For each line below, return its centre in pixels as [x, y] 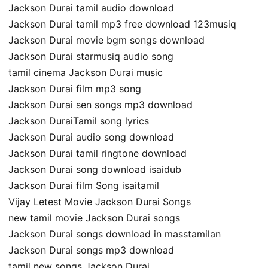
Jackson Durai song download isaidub [95, 169]
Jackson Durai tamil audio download [91, 7]
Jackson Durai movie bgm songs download [106, 40]
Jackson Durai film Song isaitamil [84, 185]
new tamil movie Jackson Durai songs [94, 217]
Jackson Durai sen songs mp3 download [100, 104]
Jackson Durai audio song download [91, 137]
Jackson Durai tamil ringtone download [98, 153]
